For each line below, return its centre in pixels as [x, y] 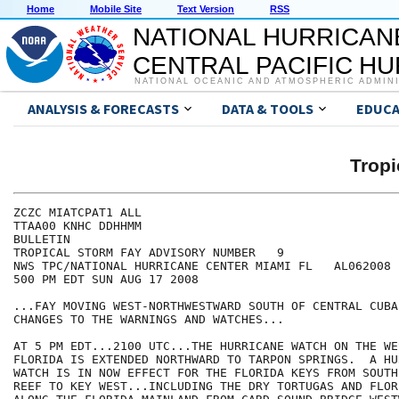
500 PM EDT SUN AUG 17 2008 [106, 280]
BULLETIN [42, 240]
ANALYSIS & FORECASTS [103, 109]
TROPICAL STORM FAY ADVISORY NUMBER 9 [149, 253]
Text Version [206, 9]
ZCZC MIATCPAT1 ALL [77, 213]
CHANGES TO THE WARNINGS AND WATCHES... [149, 320]
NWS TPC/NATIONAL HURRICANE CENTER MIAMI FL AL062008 [202, 266]
